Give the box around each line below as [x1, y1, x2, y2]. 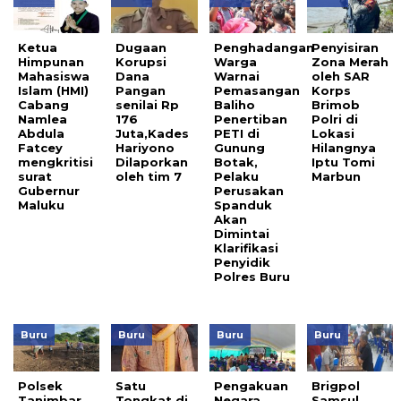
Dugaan [115, 40, 167, 55]
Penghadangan [213, 40, 314, 55]
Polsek [18, 379, 63, 393]
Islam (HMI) [18, 83, 89, 98]
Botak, [213, 155, 258, 170]
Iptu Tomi [311, 155, 376, 170]
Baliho [213, 98, 255, 113]
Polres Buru [213, 269, 290, 285]
